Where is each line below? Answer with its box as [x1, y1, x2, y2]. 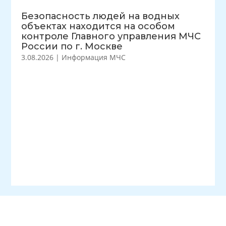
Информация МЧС [62, 52, 126, 62]
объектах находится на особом [21, 21, 176, 32]
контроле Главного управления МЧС [21, 31, 201, 42]
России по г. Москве [21, 41, 123, 52]
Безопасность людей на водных [21, 11, 180, 22]
